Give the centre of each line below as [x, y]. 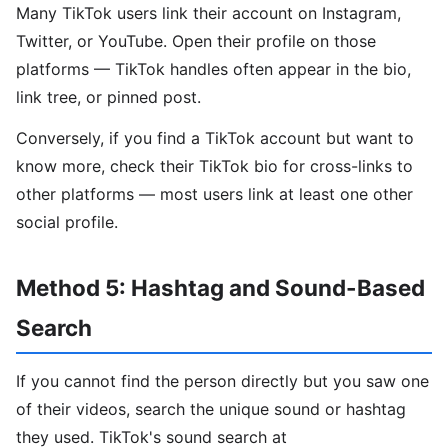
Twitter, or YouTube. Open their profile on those [196, 40]
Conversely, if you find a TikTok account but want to [215, 137]
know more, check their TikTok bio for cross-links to [214, 165]
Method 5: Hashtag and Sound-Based [220, 287]
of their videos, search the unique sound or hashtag [211, 409]
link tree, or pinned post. [108, 96]
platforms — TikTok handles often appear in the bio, [213, 68]
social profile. [67, 221]
